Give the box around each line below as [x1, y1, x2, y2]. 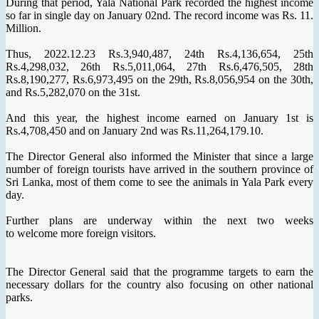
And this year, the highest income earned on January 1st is [6, 112, 313, 125]
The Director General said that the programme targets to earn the [6, 266, 313, 278]
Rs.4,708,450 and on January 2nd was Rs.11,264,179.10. [6, 125, 263, 137]
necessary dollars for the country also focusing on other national [6, 278, 313, 291]
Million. [6, 22, 41, 35]
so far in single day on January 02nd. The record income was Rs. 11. [6, 9, 313, 22]
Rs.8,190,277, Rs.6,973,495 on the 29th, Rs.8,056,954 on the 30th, [6, 73, 313, 86]
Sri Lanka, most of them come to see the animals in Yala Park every [6, 176, 313, 189]
